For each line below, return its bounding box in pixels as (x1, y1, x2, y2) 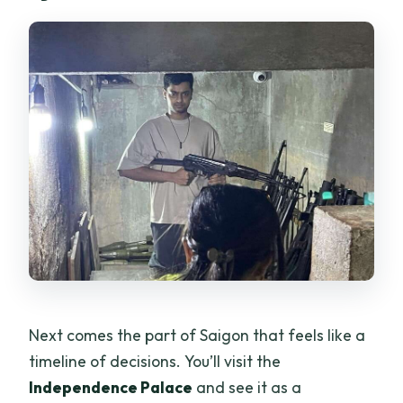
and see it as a (193, 377, 302, 399)
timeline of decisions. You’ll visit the (29, 351, 282, 372)
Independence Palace (29, 377, 193, 399)
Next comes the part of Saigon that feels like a (29, 325, 366, 346)
